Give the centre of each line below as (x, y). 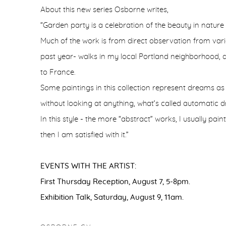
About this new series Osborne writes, (104, 10)
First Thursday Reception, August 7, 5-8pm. (115, 182)
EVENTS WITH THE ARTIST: (88, 166)
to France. (58, 72)
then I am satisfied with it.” (84, 135)
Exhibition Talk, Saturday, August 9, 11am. (113, 197)
